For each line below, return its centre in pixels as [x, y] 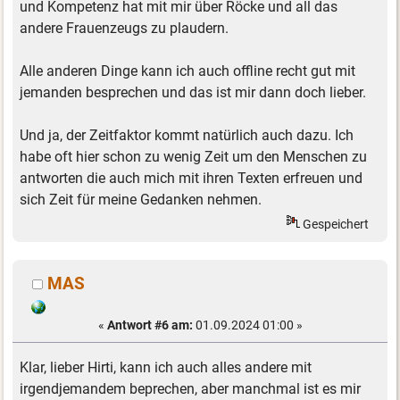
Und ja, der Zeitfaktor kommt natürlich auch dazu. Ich [187, 136]
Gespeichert [335, 224]
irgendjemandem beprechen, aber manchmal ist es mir [191, 388]
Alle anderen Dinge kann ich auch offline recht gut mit [188, 71]
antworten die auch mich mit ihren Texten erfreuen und [192, 179]
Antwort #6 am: [150, 325]
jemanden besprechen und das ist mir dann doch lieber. [193, 93]
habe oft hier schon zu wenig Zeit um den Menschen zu [194, 157]
